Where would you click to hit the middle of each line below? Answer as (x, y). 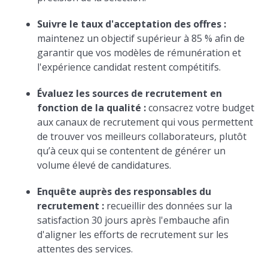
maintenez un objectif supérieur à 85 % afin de (141, 39)
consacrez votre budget (200, 108)
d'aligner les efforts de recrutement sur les (133, 235)
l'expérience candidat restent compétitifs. (129, 67)
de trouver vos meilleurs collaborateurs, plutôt (142, 137)
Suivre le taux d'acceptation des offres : (132, 24)
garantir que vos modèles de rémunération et (139, 53)
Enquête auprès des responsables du (124, 192)
